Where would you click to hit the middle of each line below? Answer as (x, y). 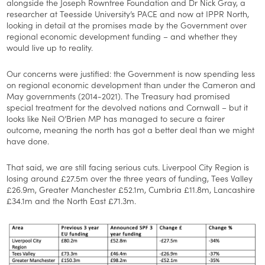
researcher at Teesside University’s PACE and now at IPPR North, (128, 13)
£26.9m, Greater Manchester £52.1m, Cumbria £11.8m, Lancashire (131, 189)
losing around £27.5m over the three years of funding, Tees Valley (130, 178)
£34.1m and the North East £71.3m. (72, 200)
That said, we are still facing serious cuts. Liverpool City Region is (128, 167)
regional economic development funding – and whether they (122, 36)
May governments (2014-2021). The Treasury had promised (119, 96)
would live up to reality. (50, 47)
